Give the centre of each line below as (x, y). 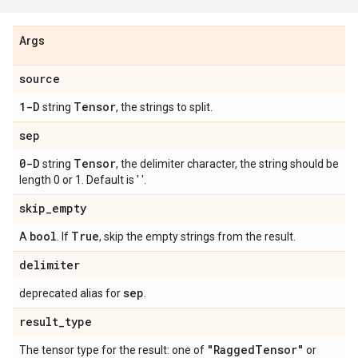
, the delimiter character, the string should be (227, 164)
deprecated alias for (71, 293)
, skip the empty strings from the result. (197, 237)
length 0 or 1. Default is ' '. (83, 180)
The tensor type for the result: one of (113, 350)
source (40, 79)
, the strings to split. (164, 107)
